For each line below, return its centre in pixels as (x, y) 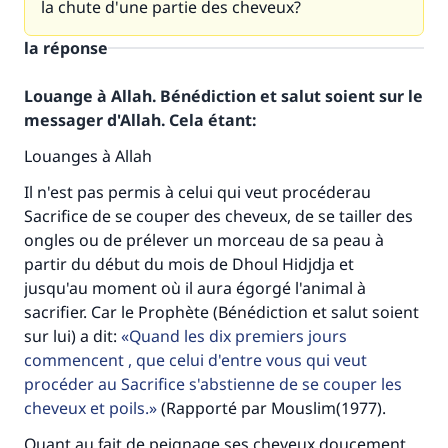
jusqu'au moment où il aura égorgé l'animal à (195, 288)
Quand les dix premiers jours (238, 336)
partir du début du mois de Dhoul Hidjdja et (189, 264)
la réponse (66, 48)
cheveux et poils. (86, 408)
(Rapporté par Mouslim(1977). (271, 408)
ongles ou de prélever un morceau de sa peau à (204, 240)
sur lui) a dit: (72, 336)
